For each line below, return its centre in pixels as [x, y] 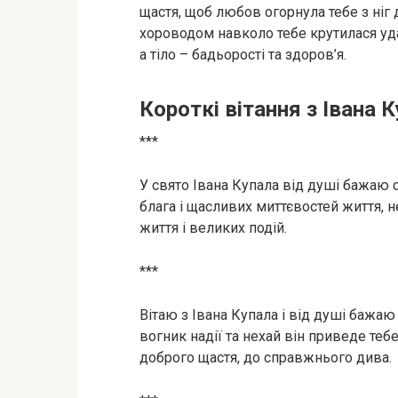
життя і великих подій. [213, 228]
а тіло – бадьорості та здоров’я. [243, 55]
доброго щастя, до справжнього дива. [266, 358]
